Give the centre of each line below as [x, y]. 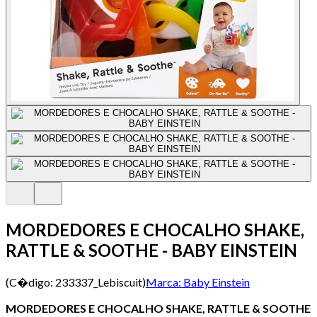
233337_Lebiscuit [99, 282]
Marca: [163, 282]
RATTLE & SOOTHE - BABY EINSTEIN [151, 250]
